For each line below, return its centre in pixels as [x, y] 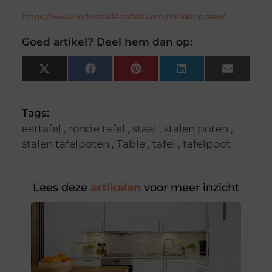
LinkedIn [206, 73]
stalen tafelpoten [65, 144]
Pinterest [161, 73]
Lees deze [60, 188]
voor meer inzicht [190, 188]
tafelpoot [206, 144]
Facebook [118, 73]
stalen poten [196, 129]
